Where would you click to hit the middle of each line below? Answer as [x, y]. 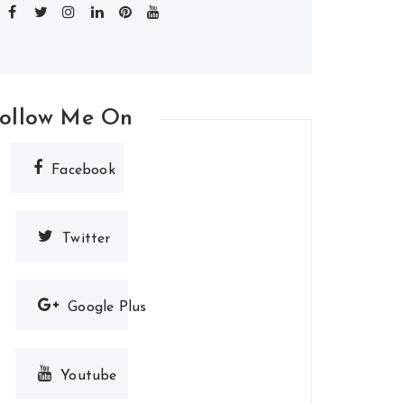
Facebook [83, 170]
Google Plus [107, 307]
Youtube [89, 376]
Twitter [87, 239]
